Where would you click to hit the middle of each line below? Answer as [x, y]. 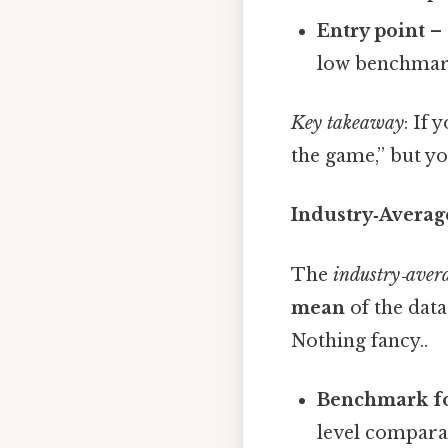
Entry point [371, 30]
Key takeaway [347, 123]
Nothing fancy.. [359, 340]
